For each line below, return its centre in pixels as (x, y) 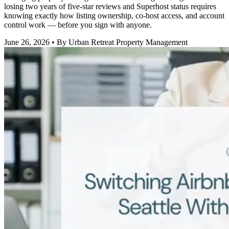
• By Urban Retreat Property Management (119, 42)
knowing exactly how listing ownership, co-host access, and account (114, 16)
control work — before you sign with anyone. (78, 25)
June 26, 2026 (27, 42)
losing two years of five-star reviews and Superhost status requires (110, 7)
